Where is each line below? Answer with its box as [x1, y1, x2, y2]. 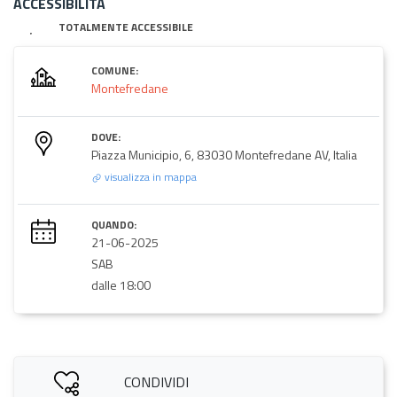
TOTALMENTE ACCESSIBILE [58, 18, 194, 35]
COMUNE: [91, 61, 138, 79]
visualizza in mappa [102, 167, 197, 185]
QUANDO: [91, 215, 136, 233]
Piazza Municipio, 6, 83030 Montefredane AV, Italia [91, 144, 357, 164]
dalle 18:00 [91, 275, 151, 294]
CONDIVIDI [123, 370, 189, 393]
